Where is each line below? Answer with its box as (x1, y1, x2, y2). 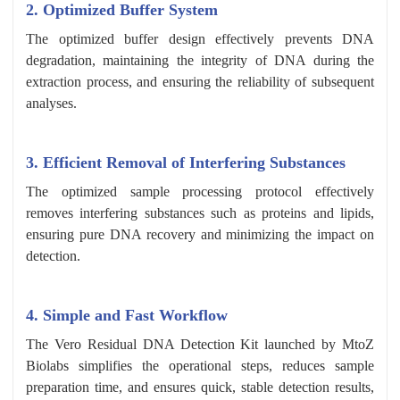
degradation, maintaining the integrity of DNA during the (26, 52, 374, 68)
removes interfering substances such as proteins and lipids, (26, 204, 374, 221)
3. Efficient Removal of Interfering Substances (26, 153, 346, 171)
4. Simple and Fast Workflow (26, 305, 228, 324)
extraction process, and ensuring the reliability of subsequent (26, 73, 374, 89)
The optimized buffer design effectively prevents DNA (26, 30, 374, 46)
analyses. (26, 95, 77, 111)
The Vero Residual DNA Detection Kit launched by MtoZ (26, 336, 374, 352)
